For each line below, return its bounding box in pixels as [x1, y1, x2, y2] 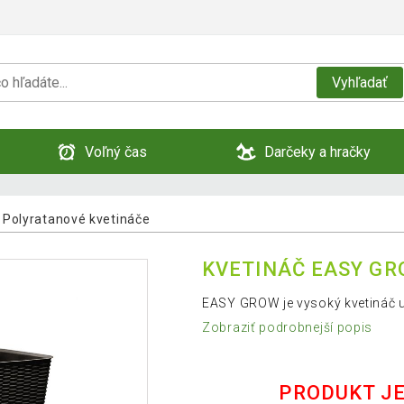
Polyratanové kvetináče [2, 211, 151, 226]
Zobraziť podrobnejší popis [202, 320, 373, 335]
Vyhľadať [331, 73, 388, 91]
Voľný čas [84, 142, 147, 161]
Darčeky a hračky [264, 142, 371, 161]
